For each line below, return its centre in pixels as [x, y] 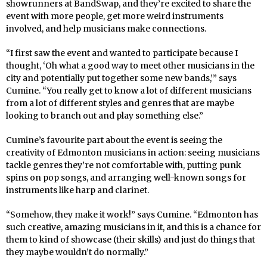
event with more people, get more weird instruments [115, 16]
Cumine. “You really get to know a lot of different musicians [129, 90]
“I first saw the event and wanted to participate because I [122, 53]
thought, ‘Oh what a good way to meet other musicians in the [130, 65]
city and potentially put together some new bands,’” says [121, 78]
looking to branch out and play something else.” [105, 115]
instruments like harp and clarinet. [77, 190]
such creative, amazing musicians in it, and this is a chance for [133, 227]
